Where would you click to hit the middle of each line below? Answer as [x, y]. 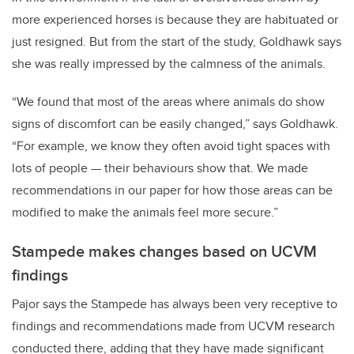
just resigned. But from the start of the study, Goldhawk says [177, 42]
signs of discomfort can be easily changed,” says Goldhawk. [175, 124]
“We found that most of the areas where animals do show [168, 102]
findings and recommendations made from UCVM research [173, 326]
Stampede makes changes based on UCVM [164, 251]
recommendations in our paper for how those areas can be [172, 190]
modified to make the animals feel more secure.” [145, 213]
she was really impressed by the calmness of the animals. [169, 64]
